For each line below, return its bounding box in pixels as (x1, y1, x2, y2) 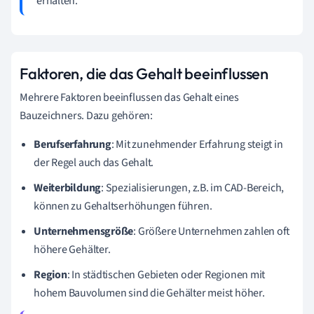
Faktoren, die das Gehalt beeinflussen (20, 64, 268, 83)
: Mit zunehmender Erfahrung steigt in (111, 137, 283, 152)
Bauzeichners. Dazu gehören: (20, 108, 153, 123)
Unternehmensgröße (34, 224, 134, 239)
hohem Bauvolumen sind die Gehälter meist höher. (34, 285, 265, 301)
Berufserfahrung (34, 137, 111, 152)
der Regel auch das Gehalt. (34, 155, 154, 170)
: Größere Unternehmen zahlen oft (133, 224, 290, 239)
